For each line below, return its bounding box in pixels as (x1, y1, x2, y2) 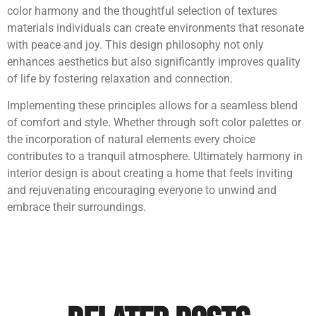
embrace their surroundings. (7, 200, 146, 214)
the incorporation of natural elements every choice (7, 133, 255, 147)
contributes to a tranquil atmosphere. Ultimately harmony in (7, 150, 303, 164)
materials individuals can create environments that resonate (7, 20, 304, 35)
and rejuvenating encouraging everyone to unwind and (7, 183, 276, 197)
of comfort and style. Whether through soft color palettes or (7, 116, 301, 130)
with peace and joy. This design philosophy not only (7, 37, 264, 51)
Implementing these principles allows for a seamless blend (7, 99, 298, 113)
